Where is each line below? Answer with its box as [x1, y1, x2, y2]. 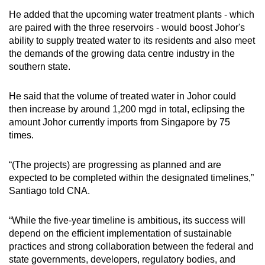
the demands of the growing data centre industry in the [9, 48, 235, 59]
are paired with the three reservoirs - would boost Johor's [9, 22, 245, 33]
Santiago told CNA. [9, 185, 95, 196]
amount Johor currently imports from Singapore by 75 [9, 117, 230, 127]
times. [9, 130, 36, 140]
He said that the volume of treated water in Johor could [9, 91, 236, 101]
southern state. [9, 61, 73, 72]
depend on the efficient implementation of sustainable [9, 228, 232, 238]
